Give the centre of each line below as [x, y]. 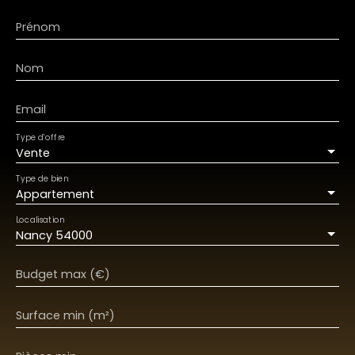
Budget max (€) [63, 275]
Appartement [55, 195]
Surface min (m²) [65, 316]
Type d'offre [41, 137]
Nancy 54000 [54, 236]
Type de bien [42, 179]
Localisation [40, 220]
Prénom [38, 27]
